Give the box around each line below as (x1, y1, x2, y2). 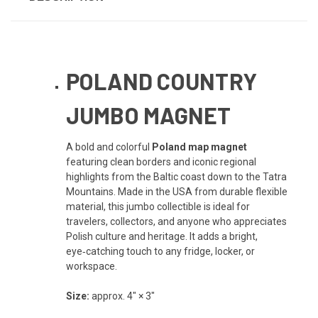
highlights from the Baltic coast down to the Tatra (65, 170, 287, 182)
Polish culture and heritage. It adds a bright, (65, 230, 258, 242)
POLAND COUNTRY (65, 67, 258, 94)
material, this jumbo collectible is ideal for (65, 200, 250, 212)
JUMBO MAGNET (65, 101, 236, 128)
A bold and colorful (65, 141, 152, 153)
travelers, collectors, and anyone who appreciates (65, 215, 287, 227)
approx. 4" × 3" (89, 290, 155, 302)
